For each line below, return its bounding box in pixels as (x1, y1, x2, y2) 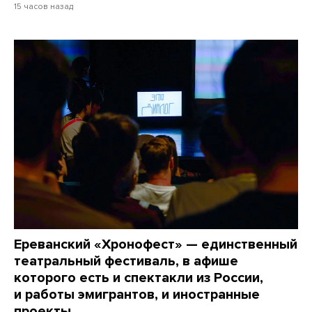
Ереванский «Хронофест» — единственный (14, 236, 297, 253)
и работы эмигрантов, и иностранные (14, 286, 260, 304)
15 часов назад (14, 1, 73, 12)
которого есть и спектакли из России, (14, 270, 263, 287)
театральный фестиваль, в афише (14, 253, 238, 270)
